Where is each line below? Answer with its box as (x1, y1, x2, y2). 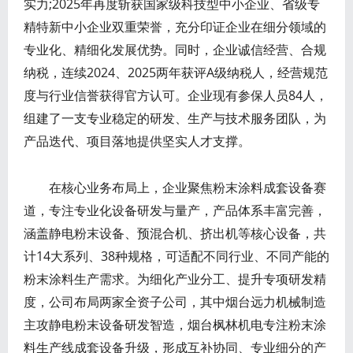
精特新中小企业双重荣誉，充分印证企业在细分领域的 (24, 17, 326, 35)
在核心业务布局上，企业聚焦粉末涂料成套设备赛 (24, 178, 326, 196)
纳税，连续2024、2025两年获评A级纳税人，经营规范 (24, 63, 328, 81)
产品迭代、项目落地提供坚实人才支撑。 (24, 132, 251, 150)
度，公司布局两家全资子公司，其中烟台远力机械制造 (24, 292, 326, 310)
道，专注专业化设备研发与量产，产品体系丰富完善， (24, 201, 326, 219)
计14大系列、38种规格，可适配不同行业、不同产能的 (24, 247, 329, 265)
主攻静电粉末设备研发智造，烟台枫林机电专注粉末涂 (24, 315, 326, 333)
